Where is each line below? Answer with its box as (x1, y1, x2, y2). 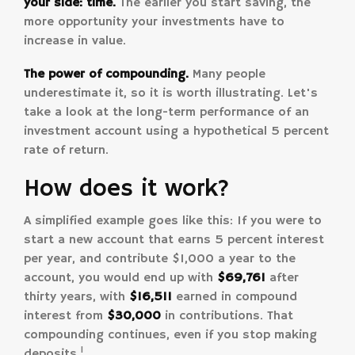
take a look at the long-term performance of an (24, 104, 309, 120)
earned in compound (172, 288, 297, 305)
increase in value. (24, 32, 126, 49)
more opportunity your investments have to (24, 13, 284, 30)
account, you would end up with (24, 269, 217, 286)
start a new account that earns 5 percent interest (24, 231, 324, 248)
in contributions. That (161, 307, 293, 324)
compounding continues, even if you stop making (24, 326, 317, 343)
